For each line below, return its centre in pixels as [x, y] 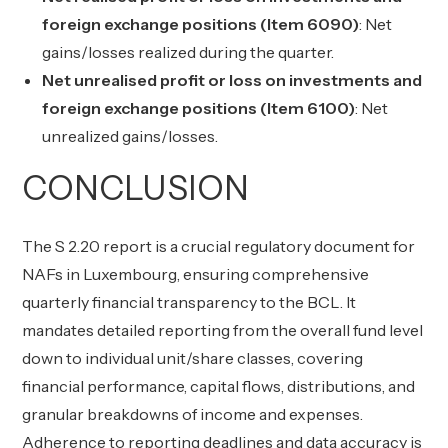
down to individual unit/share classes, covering [193, 358]
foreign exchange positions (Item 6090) [201, 24]
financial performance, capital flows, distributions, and [219, 386]
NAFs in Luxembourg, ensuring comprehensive [196, 274]
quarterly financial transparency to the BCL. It [189, 302]
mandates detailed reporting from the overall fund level [223, 330]
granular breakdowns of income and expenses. [193, 414]
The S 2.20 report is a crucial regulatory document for [219, 246]
